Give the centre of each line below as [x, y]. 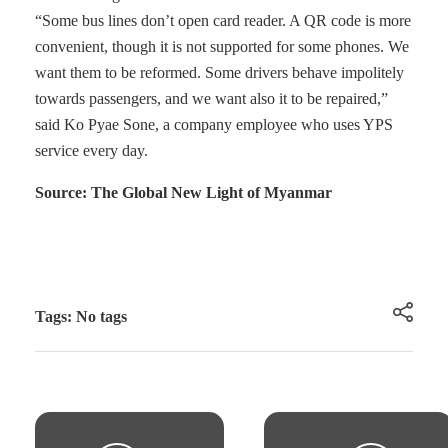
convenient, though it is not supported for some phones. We [222, 46]
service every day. [93, 150]
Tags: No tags [81, 316]
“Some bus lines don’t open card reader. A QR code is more [223, 20]
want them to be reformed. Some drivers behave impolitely [219, 72]
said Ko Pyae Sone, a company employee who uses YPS [214, 124]
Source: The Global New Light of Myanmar [183, 192]
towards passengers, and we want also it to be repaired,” [211, 98]
